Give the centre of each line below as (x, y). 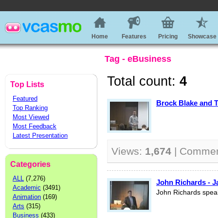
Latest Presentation (40, 136)
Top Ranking (30, 108)
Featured (25, 99)
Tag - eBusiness (138, 59)
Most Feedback (35, 126)
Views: (128, 151)
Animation (27, 197)
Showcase (202, 36)
